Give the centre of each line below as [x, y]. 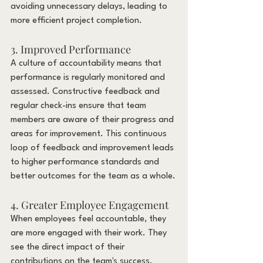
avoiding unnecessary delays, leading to [90, 6]
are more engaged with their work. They [90, 233]
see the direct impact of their [69, 247]
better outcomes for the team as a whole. [93, 176]
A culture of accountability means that [87, 63]
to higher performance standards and [86, 162]
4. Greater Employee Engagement [90, 205]
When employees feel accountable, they [90, 219]
